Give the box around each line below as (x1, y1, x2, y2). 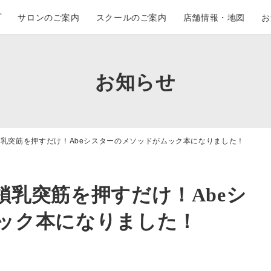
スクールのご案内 (96, 10, 167, 23)
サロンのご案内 (18, 10, 80, 23)
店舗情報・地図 (183, 10, 246, 23)
